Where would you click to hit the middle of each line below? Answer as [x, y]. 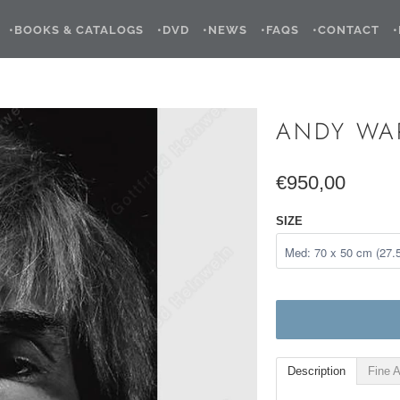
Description [317, 371]
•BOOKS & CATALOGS [76, 30]
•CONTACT [346, 30]
